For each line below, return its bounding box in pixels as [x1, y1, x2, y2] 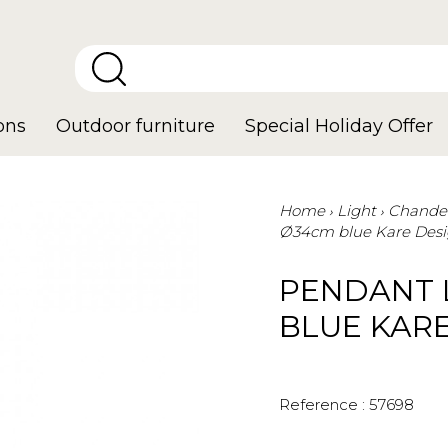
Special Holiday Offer [245, 115, 433, 137]
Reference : [279, 395, 365, 414]
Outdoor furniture [56, 115, 215, 137]
